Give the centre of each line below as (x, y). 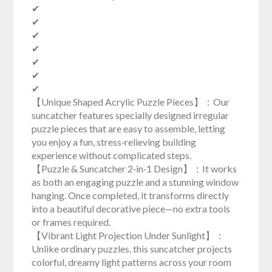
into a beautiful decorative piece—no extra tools (131, 208)
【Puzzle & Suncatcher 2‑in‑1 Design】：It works (134, 168)
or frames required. (71, 222)
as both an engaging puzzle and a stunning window (135, 182)
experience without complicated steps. (112, 155)
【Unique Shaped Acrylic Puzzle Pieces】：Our (131, 101)
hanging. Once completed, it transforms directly (131, 195)
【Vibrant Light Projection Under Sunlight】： (128, 235)
